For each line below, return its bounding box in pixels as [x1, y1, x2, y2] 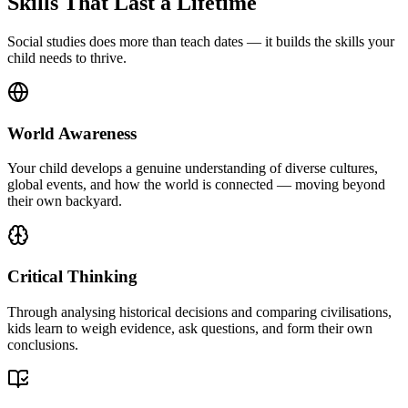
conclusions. [7, 336, 78, 352]
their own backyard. [7, 193, 122, 209]
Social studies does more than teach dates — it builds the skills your [7, 33, 394, 49]
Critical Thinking [7, 267, 138, 287]
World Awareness [7, 123, 137, 143]
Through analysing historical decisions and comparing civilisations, [7, 303, 392, 320]
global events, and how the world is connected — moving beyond [7, 177, 385, 193]
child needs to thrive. [7, 49, 127, 66]
